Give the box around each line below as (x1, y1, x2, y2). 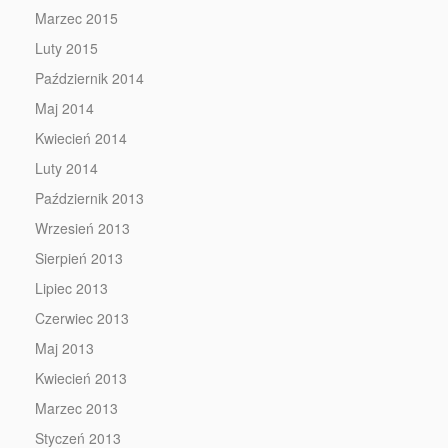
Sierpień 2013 (35, 248, 123, 268)
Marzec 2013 (35, 398, 118, 418)
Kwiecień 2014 (35, 128, 127, 148)
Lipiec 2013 (35, 278, 108, 298)
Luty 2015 (35, 38, 98, 58)
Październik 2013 (35, 188, 144, 208)
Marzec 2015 (35, 8, 118, 28)
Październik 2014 (35, 68, 144, 88)
